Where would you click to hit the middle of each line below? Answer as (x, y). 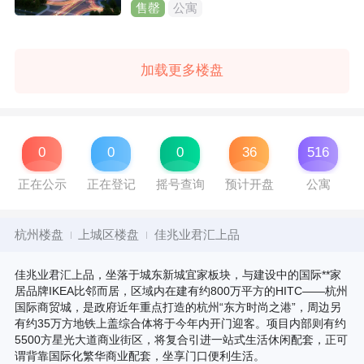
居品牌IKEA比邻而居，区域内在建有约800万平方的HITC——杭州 (181, 291)
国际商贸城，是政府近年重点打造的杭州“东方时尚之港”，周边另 (178, 308)
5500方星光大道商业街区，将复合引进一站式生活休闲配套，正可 (181, 340)
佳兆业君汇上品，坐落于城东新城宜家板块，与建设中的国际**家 (178, 275)
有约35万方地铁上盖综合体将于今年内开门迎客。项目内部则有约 (180, 324)
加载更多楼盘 (182, 71)
